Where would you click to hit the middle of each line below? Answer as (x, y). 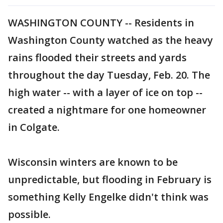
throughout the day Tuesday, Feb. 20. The (109, 75)
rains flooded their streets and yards (97, 57)
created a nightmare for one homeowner (107, 110)
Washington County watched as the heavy (111, 40)
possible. (29, 214)
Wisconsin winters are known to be (93, 162)
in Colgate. (34, 127)
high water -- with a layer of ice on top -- (105, 92)
